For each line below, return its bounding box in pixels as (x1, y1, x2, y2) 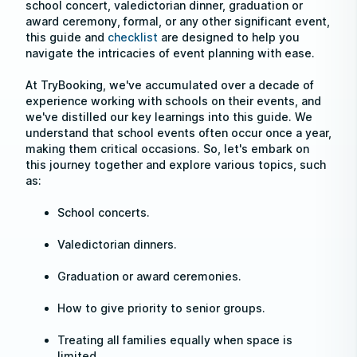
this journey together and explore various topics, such (25, 158, 326, 171)
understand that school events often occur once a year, (25, 126, 331, 139)
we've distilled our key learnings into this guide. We (25, 110, 312, 124)
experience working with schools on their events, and (25, 94, 321, 108)
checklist (108, 30, 158, 44)
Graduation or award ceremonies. (57, 269, 241, 283)
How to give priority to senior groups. (57, 301, 265, 315)
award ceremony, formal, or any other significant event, (25, 14, 330, 28)
